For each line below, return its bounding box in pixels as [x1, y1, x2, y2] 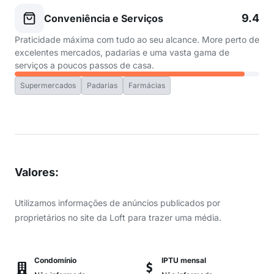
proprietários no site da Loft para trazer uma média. [15, 212, 221, 223]
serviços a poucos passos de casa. [15, 60, 154, 70]
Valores [15, 166, 55, 179]
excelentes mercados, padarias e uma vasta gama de [15, 47, 229, 57]
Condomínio [34, 256, 76, 265]
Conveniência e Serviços [44, 12, 163, 24]
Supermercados [20, 81, 76, 90]
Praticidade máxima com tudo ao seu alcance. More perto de [15, 34, 259, 45]
